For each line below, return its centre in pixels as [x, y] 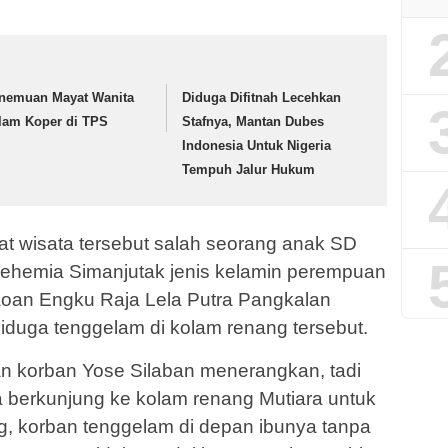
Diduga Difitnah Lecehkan [262, 97]
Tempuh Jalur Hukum [249, 169]
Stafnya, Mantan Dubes [253, 121]
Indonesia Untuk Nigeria [257, 145]
